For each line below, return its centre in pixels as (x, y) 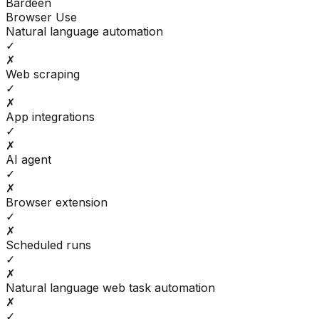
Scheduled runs (48, 245)
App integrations (50, 117)
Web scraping (43, 74)
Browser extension (57, 203)
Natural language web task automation (110, 288)
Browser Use (41, 17)
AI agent (28, 160)
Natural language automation (84, 32)
